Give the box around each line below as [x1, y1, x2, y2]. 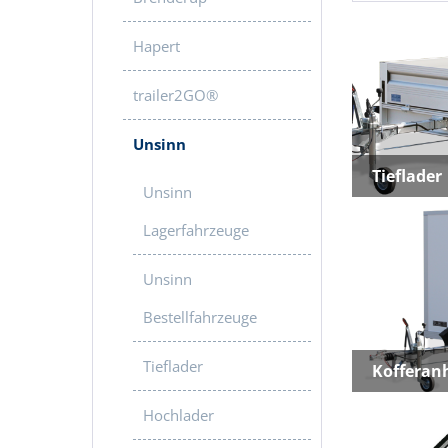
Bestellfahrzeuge [143, 307, 257, 327]
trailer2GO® [133, 85, 218, 105]
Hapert [133, 36, 180, 56]
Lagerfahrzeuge [143, 220, 249, 240]
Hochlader [143, 405, 214, 425]
